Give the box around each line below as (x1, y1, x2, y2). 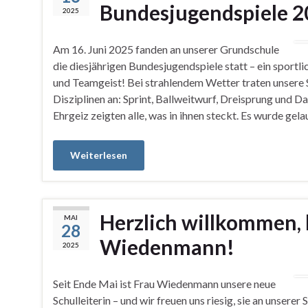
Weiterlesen (69, 149, 127, 161)
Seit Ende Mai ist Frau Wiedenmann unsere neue (52, 277, 276, 290)
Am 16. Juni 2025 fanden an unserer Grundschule (52, 43, 279, 56)
